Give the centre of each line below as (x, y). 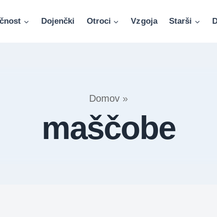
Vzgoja (144, 21)
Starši (181, 21)
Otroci (99, 21)
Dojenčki (58, 21)
